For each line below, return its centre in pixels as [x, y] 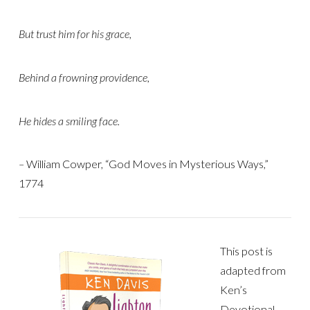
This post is [247, 251]
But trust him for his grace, [75, 34]
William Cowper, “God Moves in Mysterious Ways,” [147, 164]
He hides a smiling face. [69, 120]
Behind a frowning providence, [84, 77]
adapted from [253, 271]
